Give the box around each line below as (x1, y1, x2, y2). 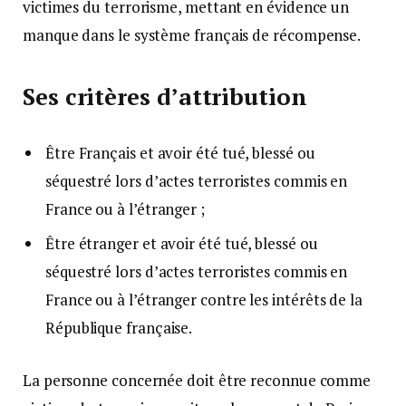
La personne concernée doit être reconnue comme (23, 369, 372, 391)
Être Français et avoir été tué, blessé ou (45, 141, 315, 163)
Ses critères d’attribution (23, 82, 307, 112)
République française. (45, 317, 193, 339)
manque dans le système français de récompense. (23, 24, 362, 45)
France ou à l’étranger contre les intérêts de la (45, 289, 362, 311)
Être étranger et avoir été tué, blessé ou (45, 233, 318, 255)
